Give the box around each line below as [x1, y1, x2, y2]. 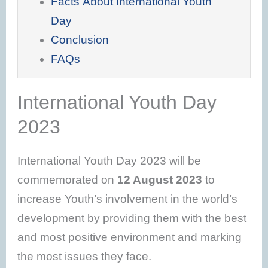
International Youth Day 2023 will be [17, 154, 202, 167]
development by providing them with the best [17, 211, 247, 224]
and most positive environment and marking [17, 230, 242, 243]
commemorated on [17, 173, 118, 186]
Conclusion [50, 33, 109, 46]
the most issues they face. [17, 249, 152, 263]
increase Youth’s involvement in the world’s [17, 192, 238, 205]
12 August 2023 [117, 173, 203, 186]
